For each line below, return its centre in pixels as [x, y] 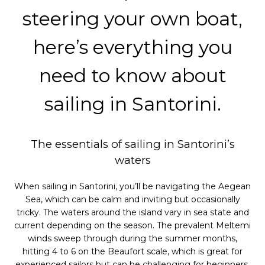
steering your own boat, [132, 19]
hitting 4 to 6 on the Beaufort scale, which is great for [132, 251]
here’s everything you [132, 47]
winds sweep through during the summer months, [132, 238]
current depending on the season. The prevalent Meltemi [132, 225]
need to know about [132, 75]
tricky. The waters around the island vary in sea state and [132, 212]
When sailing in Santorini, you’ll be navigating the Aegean [132, 186]
